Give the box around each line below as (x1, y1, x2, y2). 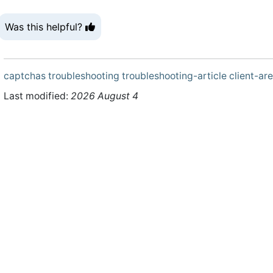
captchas (4, 69, 46, 82)
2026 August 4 (71, 90, 138, 102)
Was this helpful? (5, 20, 85, 33)
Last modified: (4, 90, 71, 102)
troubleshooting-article (122, 69, 227, 82)
